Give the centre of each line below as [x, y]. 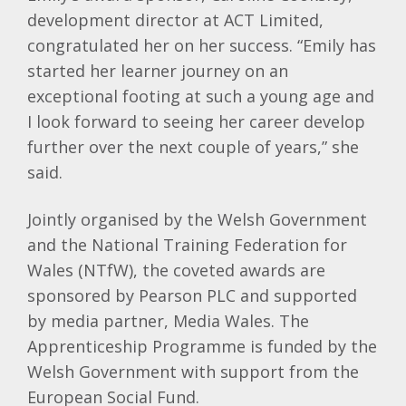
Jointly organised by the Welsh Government [197, 219]
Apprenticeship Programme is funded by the [202, 346]
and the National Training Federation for [187, 245]
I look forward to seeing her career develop [196, 121]
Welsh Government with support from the [193, 372]
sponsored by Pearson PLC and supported [192, 295]
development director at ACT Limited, [175, 20]
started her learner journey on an [158, 71]
